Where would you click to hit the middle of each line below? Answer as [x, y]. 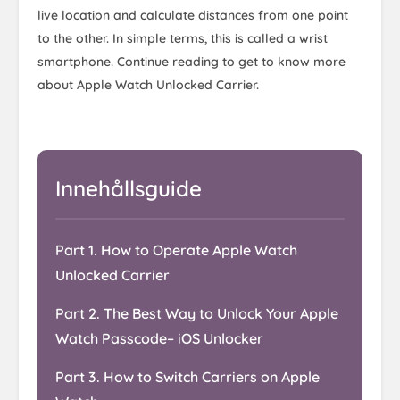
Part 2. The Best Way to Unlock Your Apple [197, 313]
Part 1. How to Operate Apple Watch [176, 250]
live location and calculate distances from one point [193, 15]
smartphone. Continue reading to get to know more [192, 62]
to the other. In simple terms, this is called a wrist [183, 38]
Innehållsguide [129, 188]
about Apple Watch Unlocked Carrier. [148, 85]
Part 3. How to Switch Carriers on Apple [187, 377]
